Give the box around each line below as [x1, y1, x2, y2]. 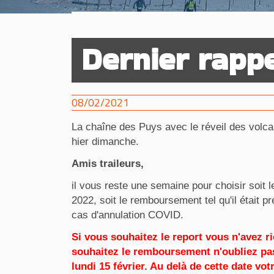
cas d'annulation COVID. [72, 209, 183, 221]
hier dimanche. [72, 136, 139, 147]
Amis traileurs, [72, 158, 144, 169]
